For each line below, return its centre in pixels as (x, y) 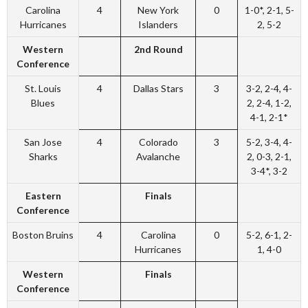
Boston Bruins (43, 235)
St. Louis (43, 89)
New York (158, 10)
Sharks (43, 157)
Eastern (43, 196)
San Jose (43, 142)
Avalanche (158, 157)
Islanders (158, 25)
